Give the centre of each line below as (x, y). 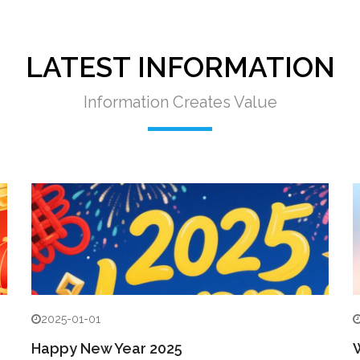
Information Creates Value (180, 102)
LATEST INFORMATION (180, 67)
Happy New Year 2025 (107, 348)
